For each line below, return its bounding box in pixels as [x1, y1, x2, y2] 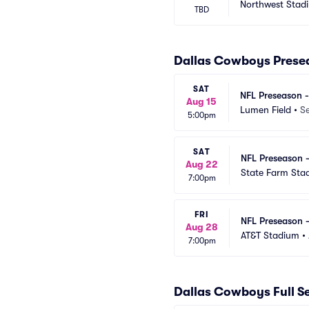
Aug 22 [186, 159, 218, 170]
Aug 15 [186, 96, 217, 107]
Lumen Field [240, 103, 291, 115]
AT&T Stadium [241, 229, 299, 241]
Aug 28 [186, 221, 218, 232]
